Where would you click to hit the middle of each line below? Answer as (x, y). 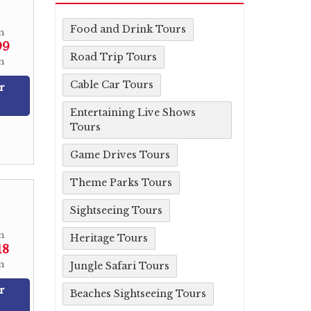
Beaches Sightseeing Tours (138, 294)
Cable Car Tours (112, 85)
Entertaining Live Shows (133, 112)
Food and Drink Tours (128, 29)
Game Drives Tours (120, 155)
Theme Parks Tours (121, 183)
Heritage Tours (109, 238)
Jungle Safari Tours (120, 266)
